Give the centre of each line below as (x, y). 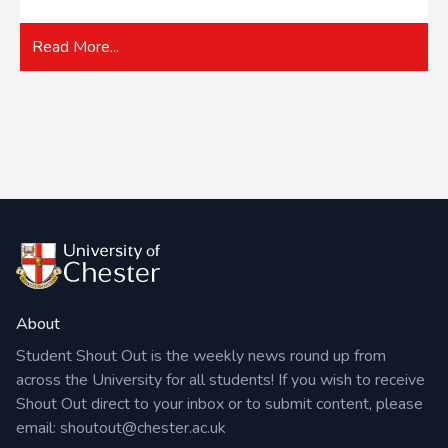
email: (38, 428)
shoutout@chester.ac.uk (143, 428)
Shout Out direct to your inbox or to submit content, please (219, 404)
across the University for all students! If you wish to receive (220, 380)
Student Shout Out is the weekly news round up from (201, 356)
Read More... (75, 47)
